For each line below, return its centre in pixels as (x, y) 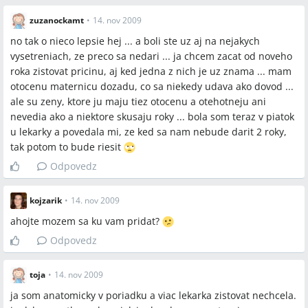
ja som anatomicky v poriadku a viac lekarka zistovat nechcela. (153, 295)
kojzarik (46, 200)
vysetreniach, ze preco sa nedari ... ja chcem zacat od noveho (151, 56)
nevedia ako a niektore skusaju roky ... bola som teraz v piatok (152, 117)
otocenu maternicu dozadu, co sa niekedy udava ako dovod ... (152, 86)
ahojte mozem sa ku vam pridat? (86, 221)
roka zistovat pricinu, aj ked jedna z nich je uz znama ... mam (151, 71)
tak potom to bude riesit (67, 147)
